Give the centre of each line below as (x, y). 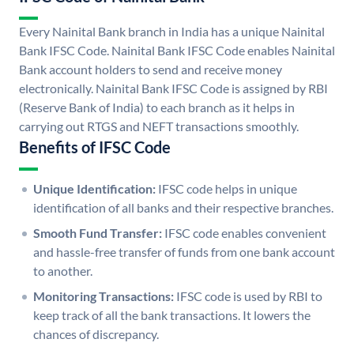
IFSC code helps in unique (228, 189)
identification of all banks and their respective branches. (183, 208)
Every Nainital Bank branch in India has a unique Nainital (172, 32)
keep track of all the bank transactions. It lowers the (172, 315)
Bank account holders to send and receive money (151, 70)
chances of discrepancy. (96, 334)
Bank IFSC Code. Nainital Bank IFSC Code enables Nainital (177, 51)
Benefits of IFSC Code (95, 147)
